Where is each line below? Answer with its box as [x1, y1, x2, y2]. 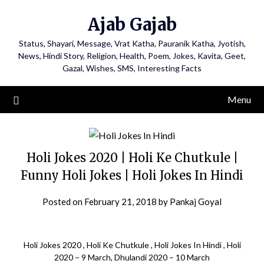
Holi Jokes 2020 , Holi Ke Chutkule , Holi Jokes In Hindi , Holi [23, 240, 241, 250]
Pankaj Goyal [170, 196, 222, 207]
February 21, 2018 [84, 196, 157, 207]
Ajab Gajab [87, 14, 177, 35]
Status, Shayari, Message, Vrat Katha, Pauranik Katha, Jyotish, [18, 38, 246, 48]
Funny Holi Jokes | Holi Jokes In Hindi [21, 168, 243, 183]
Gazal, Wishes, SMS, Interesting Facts [62, 63, 202, 73]
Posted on [42, 196, 84, 207]
